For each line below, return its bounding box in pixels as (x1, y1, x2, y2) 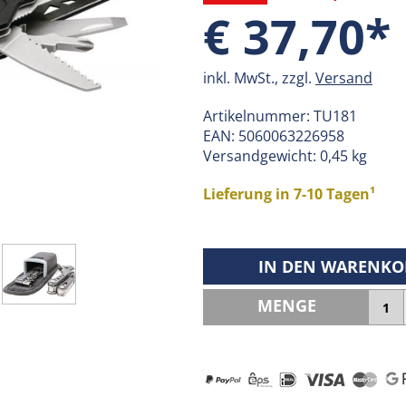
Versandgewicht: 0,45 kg (203, 146, 367, 166)
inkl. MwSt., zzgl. (203, 68, 315, 88)
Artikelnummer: (203, 106, 314, 126)
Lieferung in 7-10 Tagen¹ (203, 184, 375, 204)
